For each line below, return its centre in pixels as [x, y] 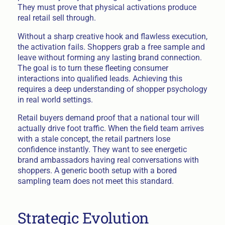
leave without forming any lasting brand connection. [109, 57]
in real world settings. [55, 99]
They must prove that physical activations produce [107, 7]
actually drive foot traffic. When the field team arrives [110, 129]
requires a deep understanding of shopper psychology [112, 89]
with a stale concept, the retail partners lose [94, 139]
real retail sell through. [57, 18]
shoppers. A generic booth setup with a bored [97, 171]
